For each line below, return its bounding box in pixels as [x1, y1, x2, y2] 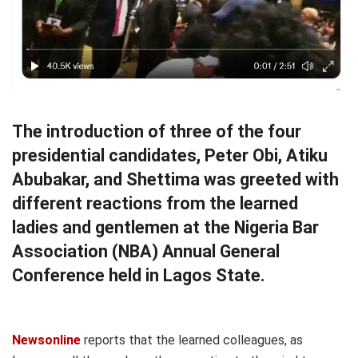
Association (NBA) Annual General [12, 241, 280, 261]
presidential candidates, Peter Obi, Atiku [12, 145, 328, 165]
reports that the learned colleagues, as [84, 332, 303, 348]
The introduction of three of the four [12, 121, 301, 141]
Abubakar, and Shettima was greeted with [12, 169, 339, 189]
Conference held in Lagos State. [12, 265, 265, 285]
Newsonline [12, 332, 81, 348]
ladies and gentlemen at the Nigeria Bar [12, 217, 319, 237]
